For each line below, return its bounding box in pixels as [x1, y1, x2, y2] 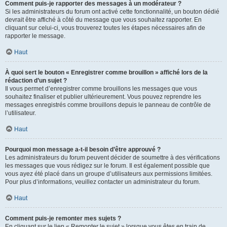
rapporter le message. [5, 32, 65, 40]
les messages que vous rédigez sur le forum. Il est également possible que [5, 162, 210, 169]
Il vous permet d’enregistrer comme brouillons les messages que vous [5, 85, 197, 92]
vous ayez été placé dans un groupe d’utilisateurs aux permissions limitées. [5, 170, 212, 177]
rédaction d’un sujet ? [5, 77, 67, 84]
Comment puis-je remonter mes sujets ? [5, 215, 121, 222]
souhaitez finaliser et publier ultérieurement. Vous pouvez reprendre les [5, 93, 201, 100]
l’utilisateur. [5, 109, 36, 117]
